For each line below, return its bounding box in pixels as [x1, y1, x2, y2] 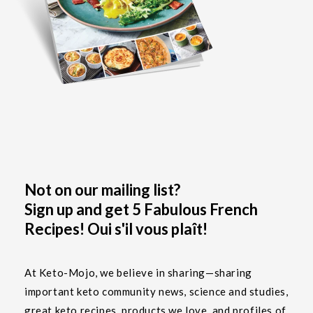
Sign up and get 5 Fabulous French [24, 200, 258, 219]
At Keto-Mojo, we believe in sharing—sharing [24, 266, 252, 279]
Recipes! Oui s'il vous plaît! [24, 219, 208, 239]
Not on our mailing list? [24, 180, 180, 200]
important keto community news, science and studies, [24, 285, 289, 298]
